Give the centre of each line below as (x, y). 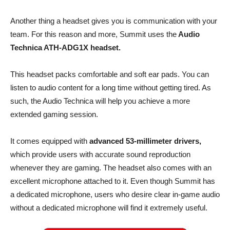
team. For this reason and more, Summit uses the (93, 34)
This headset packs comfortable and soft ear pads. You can (110, 74)
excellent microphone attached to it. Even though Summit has (113, 181)
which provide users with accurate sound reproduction (100, 154)
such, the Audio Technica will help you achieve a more (100, 101)
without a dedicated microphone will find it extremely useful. (109, 208)
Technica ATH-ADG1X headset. (65, 47)
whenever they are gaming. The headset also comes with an (111, 168)
